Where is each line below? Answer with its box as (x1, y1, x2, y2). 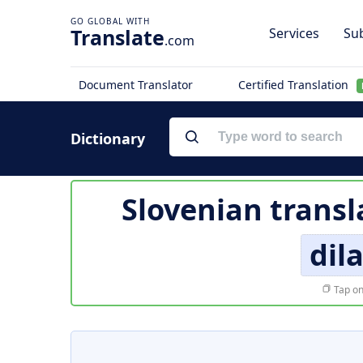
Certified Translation (237, 77, 352, 92)
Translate (70, 23, 164, 51)
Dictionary (70, 129, 145, 148)
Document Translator (79, 77, 193, 92)
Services (269, 24, 319, 42)
